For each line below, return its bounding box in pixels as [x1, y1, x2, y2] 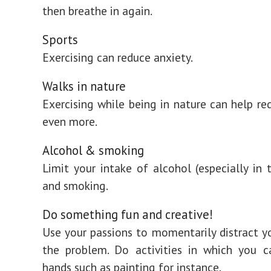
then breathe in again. [42, 3, 154, 18]
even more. [42, 114, 97, 129]
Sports [42, 31, 78, 48]
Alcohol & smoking [42, 142, 144, 158]
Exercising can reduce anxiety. [42, 50, 193, 65]
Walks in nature [42, 78, 126, 94]
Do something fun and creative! [42, 206, 213, 223]
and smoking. [42, 178, 108, 193]
